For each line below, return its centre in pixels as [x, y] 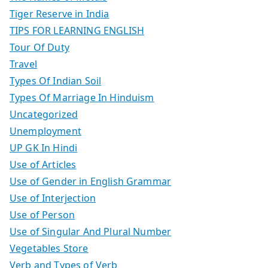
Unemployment [45, 131]
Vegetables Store [49, 248]
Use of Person [42, 214]
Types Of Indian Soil [56, 80]
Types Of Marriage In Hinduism [82, 97]
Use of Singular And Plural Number [91, 231]
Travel [23, 64]
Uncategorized [44, 114]
